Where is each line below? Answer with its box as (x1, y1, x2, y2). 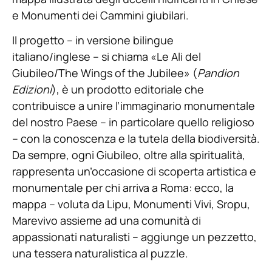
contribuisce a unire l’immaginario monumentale (12, 98, 255, 114)
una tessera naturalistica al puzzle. (12, 246, 191, 261)
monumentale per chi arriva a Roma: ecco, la (12, 180, 234, 195)
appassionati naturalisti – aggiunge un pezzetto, (12, 229, 257, 245)
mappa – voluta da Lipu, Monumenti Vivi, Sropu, (12, 197, 250, 212)
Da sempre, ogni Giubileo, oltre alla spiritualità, (12, 148, 245, 163)
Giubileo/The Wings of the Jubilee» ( (12, 66, 197, 81)
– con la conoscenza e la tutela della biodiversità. (12, 131, 260, 146)
